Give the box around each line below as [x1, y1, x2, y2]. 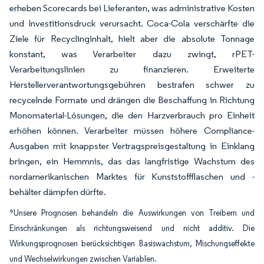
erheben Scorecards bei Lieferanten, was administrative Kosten [9, 2, 255, 14]
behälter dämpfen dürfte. [9, 186, 106, 197]
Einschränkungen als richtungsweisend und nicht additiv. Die [9, 223, 255, 233]
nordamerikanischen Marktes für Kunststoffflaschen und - [9, 171, 255, 182]
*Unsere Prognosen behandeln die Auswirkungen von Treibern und [9, 208, 255, 218]
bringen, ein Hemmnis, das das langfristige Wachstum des [9, 156, 255, 167]
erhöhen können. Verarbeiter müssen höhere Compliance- [9, 125, 255, 136]
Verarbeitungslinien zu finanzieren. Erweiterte [9, 64, 255, 75]
